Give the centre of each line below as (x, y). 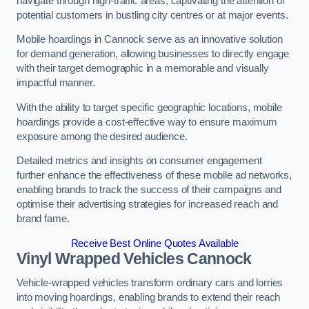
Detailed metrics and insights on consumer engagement (139, 161)
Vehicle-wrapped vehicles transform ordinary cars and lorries (150, 283)
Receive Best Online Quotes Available (154, 243)
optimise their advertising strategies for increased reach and (148, 205)
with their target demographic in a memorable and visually (143, 69)
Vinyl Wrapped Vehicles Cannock (134, 258)
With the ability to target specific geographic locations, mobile (149, 107)
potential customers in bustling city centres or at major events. (154, 15)
